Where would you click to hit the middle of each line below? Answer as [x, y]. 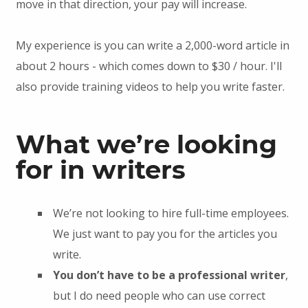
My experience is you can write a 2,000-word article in [152, 45]
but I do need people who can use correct [159, 295]
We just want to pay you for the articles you [165, 233]
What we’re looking [146, 144]
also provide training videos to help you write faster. [150, 86]
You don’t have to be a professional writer [169, 275]
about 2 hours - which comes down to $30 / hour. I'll [148, 66]
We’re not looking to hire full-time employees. [170, 213]
